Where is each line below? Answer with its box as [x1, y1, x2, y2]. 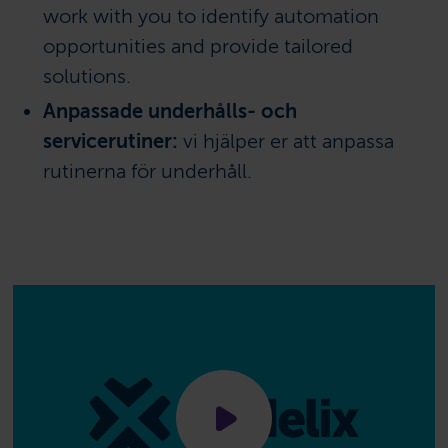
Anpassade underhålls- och [43, 99, 298, 123]
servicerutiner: [43, 129, 179, 153]
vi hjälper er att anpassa [178, 129, 395, 153]
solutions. [43, 65, 132, 89]
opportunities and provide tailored [43, 35, 354, 59]
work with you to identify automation [43, 5, 380, 29]
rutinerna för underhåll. [43, 159, 253, 183]
